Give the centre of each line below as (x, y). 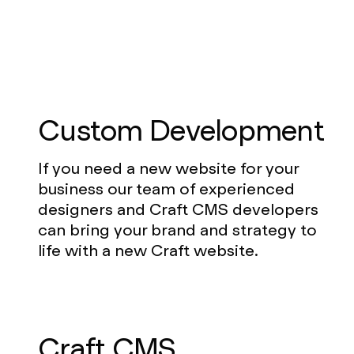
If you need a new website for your (168, 168)
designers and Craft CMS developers (178, 209)
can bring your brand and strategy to (177, 230)
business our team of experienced (166, 188)
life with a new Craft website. (148, 250)
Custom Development (181, 130)
